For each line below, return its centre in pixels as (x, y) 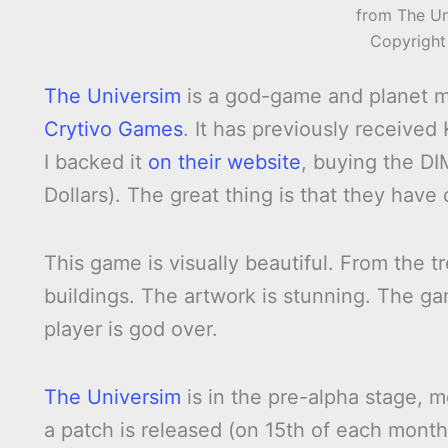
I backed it (96, 162)
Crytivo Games (113, 129)
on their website (224, 162)
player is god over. (131, 329)
